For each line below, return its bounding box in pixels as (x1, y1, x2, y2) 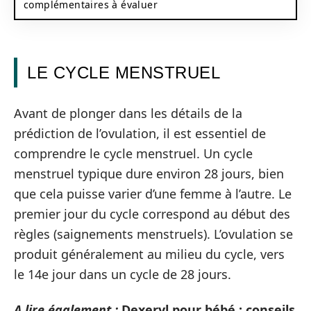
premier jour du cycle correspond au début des (14, 205, 290, 222)
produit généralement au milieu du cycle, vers (14, 245, 285, 262)
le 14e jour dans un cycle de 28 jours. (14, 265, 231, 283)
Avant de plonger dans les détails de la (14, 104, 242, 121)
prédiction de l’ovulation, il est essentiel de (14, 124, 266, 142)
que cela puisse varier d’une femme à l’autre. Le (14, 185, 292, 202)
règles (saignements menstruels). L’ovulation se (14, 225, 293, 242)
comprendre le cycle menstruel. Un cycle (14, 144, 253, 162)
